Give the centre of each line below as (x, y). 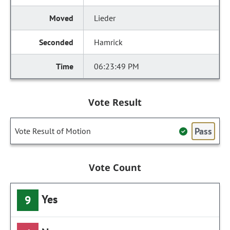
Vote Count (115, 167)
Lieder (105, 18)
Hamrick (109, 42)
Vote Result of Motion (53, 131)
